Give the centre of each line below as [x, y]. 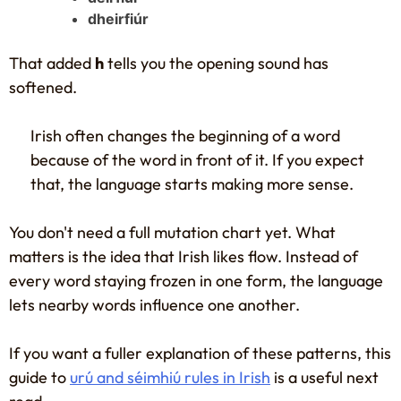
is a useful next [324, 377]
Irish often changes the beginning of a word [185, 135]
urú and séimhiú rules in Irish [170, 377]
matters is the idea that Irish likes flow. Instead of [183, 256]
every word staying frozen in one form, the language [196, 280]
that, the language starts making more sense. [192, 183]
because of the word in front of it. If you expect [197, 159]
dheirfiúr [118, 18]
